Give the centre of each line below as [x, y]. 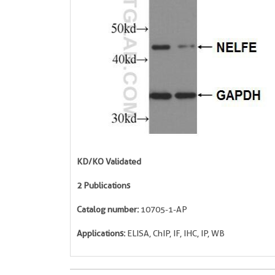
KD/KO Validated [109, 161]
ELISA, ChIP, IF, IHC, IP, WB [175, 233]
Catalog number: [108, 209]
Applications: [101, 233]
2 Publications [103, 185]
